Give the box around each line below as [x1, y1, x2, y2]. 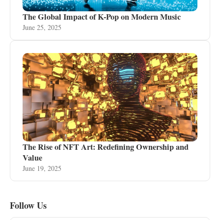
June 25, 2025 [23, 23, 61, 32]
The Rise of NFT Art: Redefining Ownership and [23, 141, 189, 153]
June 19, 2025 [23, 164, 61, 173]
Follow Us [10, 199, 47, 212]
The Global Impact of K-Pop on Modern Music [23, 11, 181, 23]
